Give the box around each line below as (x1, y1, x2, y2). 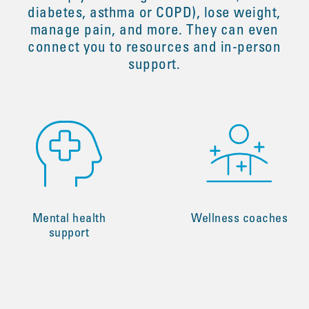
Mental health (32, 213, 106, 226)
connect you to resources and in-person (28, 41, 281, 56)
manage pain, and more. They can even (30, 24, 279, 39)
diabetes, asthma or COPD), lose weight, (28, 7, 281, 21)
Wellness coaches (191, 213, 288, 226)
